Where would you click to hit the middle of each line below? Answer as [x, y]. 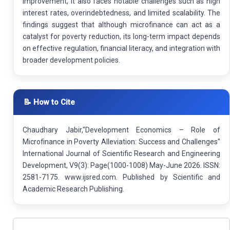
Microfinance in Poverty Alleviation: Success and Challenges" [121, 141]
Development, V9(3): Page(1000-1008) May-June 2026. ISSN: [121, 165]
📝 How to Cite [49, 102]
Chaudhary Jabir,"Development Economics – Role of [121, 130]
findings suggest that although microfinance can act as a [121, 24]
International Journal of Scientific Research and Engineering [121, 153]
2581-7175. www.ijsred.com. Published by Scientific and [121, 177]
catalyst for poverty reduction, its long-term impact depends [121, 36]
